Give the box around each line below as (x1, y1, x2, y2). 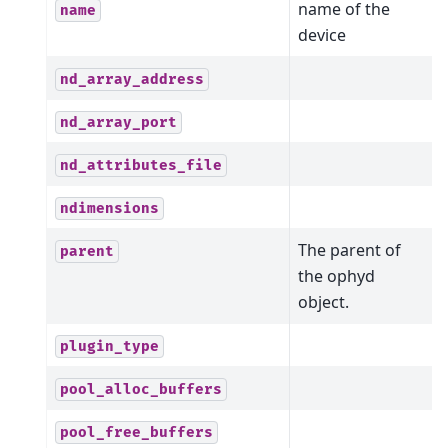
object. (298, 290, 349, 313)
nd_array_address (60, 70, 204, 88)
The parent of (298, 238, 401, 261)
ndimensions (60, 199, 159, 217)
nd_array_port (60, 113, 177, 131)
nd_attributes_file (60, 156, 222, 174)
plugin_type (60, 337, 159, 355)
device (298, 23, 346, 46)
